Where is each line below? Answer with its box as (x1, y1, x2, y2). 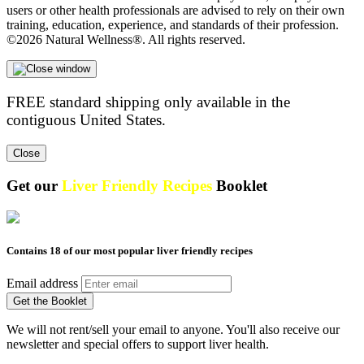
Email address (6, 276, 78, 291)
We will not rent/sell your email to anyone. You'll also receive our (6, 323, 340, 337)
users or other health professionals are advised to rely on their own (6, 3, 344, 17)
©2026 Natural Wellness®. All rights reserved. (6, 32, 245, 46)
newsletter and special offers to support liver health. (6, 337, 269, 352)
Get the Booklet (13, 295, 87, 308)
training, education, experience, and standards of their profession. (6, 18, 339, 32)
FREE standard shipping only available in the (6, 93, 290, 111)
